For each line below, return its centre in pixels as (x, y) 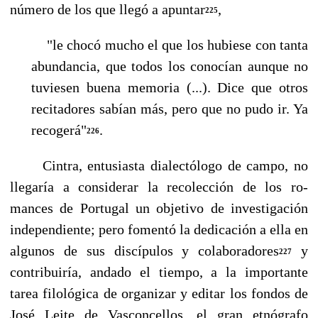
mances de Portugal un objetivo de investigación (159, 208)
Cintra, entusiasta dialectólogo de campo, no (159, 165)
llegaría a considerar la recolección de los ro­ (159, 186)
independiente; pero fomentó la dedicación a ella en (159, 229)
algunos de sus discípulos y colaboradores (145, 250)
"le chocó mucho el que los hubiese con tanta (170, 44)
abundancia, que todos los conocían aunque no (170, 66)
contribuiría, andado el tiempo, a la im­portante (159, 272)
